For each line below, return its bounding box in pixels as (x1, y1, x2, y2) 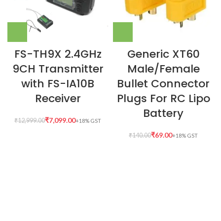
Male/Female (127, 61, 200, 77)
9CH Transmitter (12, 61, 104, 77)
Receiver (35, 91, 81, 107)
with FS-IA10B (21, 76, 94, 92)
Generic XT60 (127, 46, 200, 62)
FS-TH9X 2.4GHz (14, 46, 102, 62)
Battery (143, 106, 184, 121)
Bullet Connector (117, 76, 210, 92)
